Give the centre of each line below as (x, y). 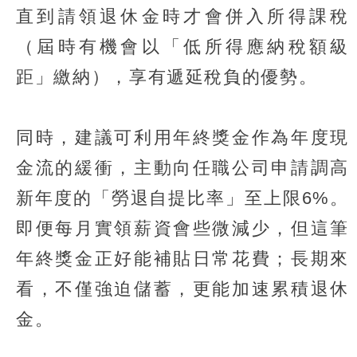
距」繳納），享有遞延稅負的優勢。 (167, 77)
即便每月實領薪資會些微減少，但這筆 (182, 229)
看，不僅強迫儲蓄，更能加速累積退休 (182, 289)
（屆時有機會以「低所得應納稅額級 (182, 47)
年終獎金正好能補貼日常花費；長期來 (182, 259)
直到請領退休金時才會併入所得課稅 (182, 17)
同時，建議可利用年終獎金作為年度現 (182, 138)
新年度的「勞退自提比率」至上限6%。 (182, 198)
